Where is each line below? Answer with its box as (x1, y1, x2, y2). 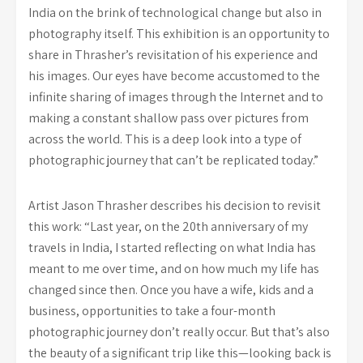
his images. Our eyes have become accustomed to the (28, 67, 320, 84)
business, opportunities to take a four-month (28, 302, 275, 319)
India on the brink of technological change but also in (28, 4, 322, 21)
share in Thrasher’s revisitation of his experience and (28, 46, 318, 63)
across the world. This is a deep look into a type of (28, 130, 301, 147)
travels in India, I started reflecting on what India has (28, 239, 316, 256)
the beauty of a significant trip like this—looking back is (28, 344, 331, 361)
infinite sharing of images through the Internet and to (28, 88, 323, 105)
